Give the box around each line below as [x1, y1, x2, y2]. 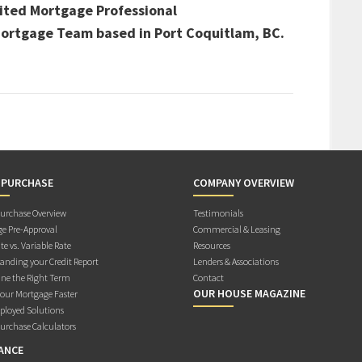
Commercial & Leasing [193, 223, 280, 236]
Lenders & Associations [193, 255, 279, 268]
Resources [193, 239, 230, 252]
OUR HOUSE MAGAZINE [193, 286, 305, 301]
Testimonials [193, 207, 243, 220]
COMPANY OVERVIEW [193, 175, 294, 191]
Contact [193, 271, 224, 284]
